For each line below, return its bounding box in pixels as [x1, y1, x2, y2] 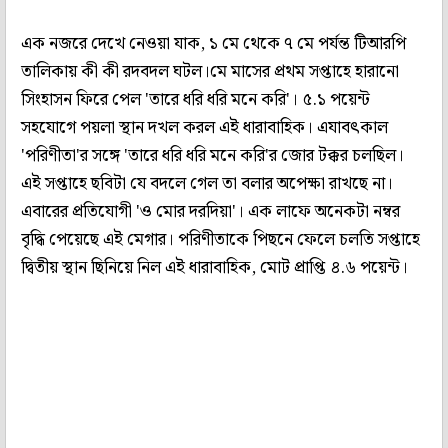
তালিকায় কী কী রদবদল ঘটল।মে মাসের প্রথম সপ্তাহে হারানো [21, 57, 399, 86]
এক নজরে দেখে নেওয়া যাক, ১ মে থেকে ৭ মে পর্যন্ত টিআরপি [21, 29, 406, 58]
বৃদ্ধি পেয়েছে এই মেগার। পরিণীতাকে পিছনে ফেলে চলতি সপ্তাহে [21, 225, 420, 254]
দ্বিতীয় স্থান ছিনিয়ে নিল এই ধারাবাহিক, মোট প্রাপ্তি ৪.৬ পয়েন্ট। [21, 253, 408, 282]
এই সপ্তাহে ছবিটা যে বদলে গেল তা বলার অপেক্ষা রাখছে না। [21, 169, 393, 198]
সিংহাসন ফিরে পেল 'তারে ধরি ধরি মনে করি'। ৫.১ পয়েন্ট [21, 85, 370, 114]
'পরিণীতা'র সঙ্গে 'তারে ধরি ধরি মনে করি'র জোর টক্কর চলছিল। [21, 141, 404, 170]
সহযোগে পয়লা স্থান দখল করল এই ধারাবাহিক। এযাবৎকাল [21, 113, 388, 142]
